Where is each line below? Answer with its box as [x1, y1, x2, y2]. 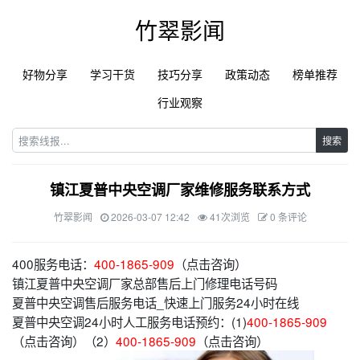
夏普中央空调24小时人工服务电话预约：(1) [12, 313, 247, 330]
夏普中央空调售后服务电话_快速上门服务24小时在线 [12, 293, 299, 311]
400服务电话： [12, 255, 94, 272]
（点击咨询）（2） [12, 332, 116, 350]
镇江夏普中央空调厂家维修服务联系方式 [50, 179, 310, 200]
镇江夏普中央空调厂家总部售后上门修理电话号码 [12, 274, 277, 292]
